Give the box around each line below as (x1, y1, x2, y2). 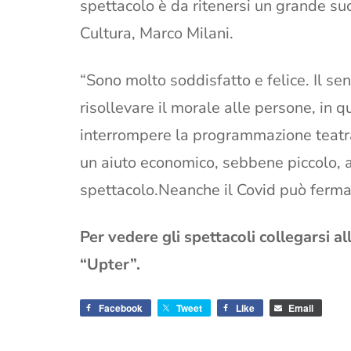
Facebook (99, 301, 143, 316)
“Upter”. (80, 254, 140, 276)
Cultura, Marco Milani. (80, 23, 233, 45)
